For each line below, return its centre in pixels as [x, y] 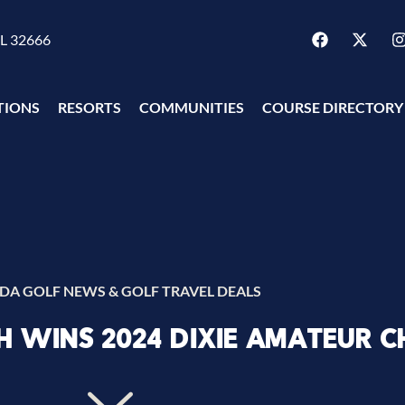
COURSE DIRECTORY [333, 108]
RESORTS [89, 108]
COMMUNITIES [192, 108]
